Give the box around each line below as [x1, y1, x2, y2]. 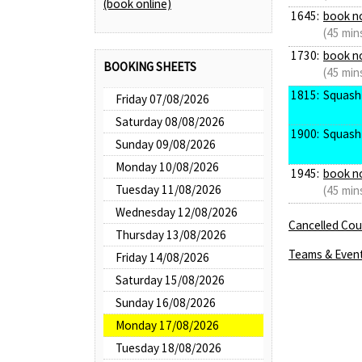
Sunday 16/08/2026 [116, 295, 216, 311]
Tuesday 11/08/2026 [116, 182, 221, 198]
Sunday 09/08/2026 [116, 137, 216, 153]
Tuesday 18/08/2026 [116, 340, 221, 356]
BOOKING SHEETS [103, 59, 196, 75]
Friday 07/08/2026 [116, 91, 209, 107]
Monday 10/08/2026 [116, 159, 219, 175]
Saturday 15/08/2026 [116, 272, 225, 288]
